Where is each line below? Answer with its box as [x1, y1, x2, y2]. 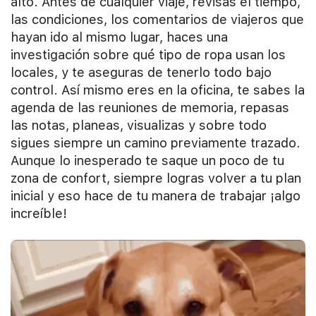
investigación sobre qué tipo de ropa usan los [11, 47, 286, 63]
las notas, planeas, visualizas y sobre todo [11, 118, 267, 133]
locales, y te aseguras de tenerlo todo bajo [11, 65, 272, 80]
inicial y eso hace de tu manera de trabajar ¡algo [11, 188, 300, 204]
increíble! [11, 206, 67, 221]
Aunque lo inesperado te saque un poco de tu [11, 153, 284, 169]
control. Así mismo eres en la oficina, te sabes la [11, 83, 305, 98]
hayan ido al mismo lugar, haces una [11, 30, 228, 45]
